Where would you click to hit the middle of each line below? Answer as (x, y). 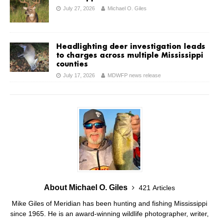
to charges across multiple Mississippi (130, 55)
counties (72, 64)
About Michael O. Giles (87, 187)
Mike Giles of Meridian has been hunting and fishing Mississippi (109, 203)
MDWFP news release (134, 75)
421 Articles (157, 187)
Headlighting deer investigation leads (131, 47)
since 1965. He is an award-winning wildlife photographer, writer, (109, 213)
